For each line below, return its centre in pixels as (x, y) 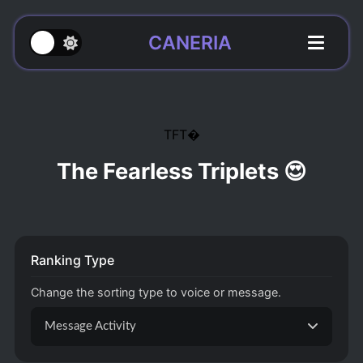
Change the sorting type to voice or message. (156, 293)
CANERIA (190, 43)
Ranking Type (72, 261)
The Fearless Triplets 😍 (181, 172)
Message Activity (90, 327)
